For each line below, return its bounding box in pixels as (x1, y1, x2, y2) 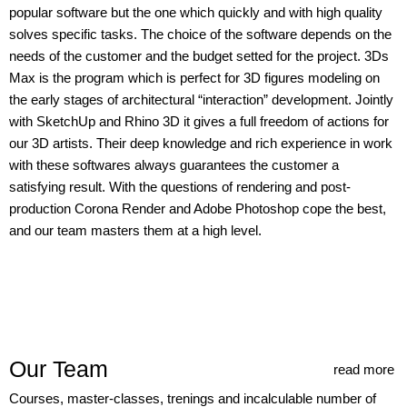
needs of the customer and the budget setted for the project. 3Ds (9, 48, 389, 64)
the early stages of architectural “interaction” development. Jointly (9, 92, 393, 107)
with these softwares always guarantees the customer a (9, 157, 339, 173)
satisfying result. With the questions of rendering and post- (9, 179, 351, 194)
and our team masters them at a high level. (9, 223, 262, 238)
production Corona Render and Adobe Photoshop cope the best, (9, 201, 386, 216)
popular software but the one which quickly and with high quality (9, 5, 382, 20)
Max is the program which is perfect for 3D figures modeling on (9, 70, 380, 85)
